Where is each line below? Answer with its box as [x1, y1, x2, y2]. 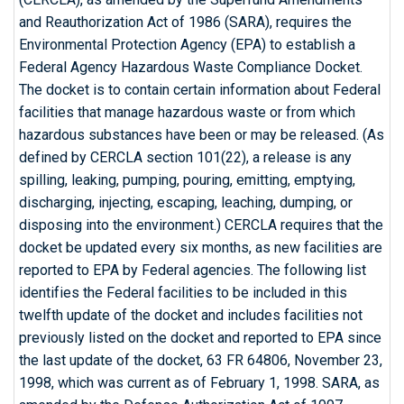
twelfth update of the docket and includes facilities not [19, 307, 363, 324]
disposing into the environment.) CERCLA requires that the [19, 216, 383, 234]
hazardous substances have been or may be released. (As [19, 126, 384, 143]
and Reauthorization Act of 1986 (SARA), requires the [19, 14, 352, 31]
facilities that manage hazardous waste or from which [19, 104, 355, 121]
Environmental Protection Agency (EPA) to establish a [19, 36, 355, 53]
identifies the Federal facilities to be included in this [19, 284, 347, 301]
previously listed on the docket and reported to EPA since [19, 329, 381, 346]
